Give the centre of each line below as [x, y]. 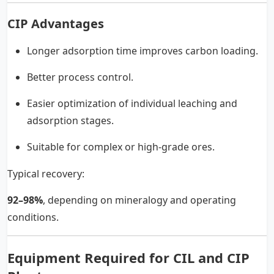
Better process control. [80, 77]
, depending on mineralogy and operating [139, 200]
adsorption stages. [70, 120]
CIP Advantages [56, 23]
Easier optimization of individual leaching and [132, 103]
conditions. [33, 217]
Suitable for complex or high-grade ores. [121, 146]
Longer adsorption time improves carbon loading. [143, 50]
